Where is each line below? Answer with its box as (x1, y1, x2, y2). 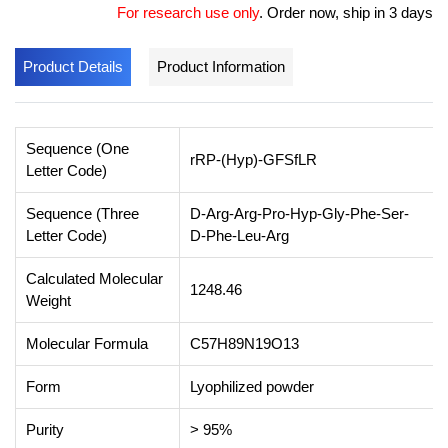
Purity (26, 420, 64, 438)
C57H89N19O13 (190, 334, 299, 352)
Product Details (23, 57, 123, 75)
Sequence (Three (26, 204, 139, 222)
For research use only (117, 3, 259, 21)
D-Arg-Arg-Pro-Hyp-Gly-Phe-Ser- (190, 204, 409, 222)
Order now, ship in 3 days (267, 3, 433, 21)
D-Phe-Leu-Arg (190, 226, 289, 244)
